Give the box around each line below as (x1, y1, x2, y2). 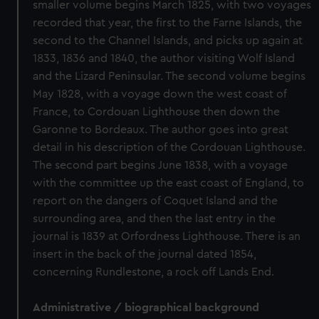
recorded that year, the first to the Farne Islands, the (33, 17, 303, 28)
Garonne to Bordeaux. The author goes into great (33, 124, 289, 135)
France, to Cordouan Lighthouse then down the (33, 106, 281, 117)
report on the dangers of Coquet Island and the (33, 195, 278, 206)
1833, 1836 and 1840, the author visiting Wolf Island (33, 53, 296, 64)
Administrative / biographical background (33, 302, 260, 313)
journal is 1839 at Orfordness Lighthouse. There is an (33, 231, 301, 242)
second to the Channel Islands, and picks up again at (33, 35, 303, 46)
